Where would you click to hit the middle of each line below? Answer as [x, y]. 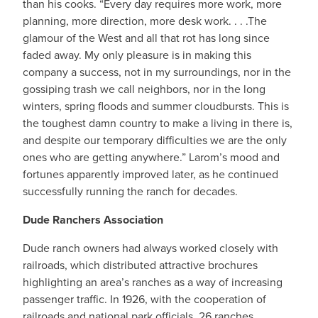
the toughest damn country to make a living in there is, [158, 123]
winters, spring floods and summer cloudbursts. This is [156, 106]
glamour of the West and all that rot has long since [146, 38]
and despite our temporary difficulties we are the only [155, 140]
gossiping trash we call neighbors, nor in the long [144, 89]
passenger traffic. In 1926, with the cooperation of [144, 299]
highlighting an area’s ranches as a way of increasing [153, 282]
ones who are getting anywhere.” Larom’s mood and [151, 157]
